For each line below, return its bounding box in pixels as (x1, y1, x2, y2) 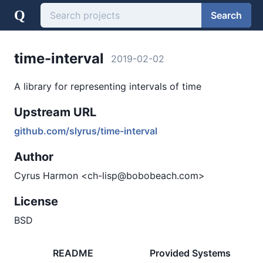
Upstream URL (14, 105, 96, 119)
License (14, 194, 58, 208)
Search (211, 9, 242, 21)
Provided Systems (150, 247, 231, 259)
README (52, 247, 93, 259)
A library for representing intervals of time (14, 80, 201, 92)
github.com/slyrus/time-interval (14, 125, 157, 137)
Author (14, 150, 53, 164)
